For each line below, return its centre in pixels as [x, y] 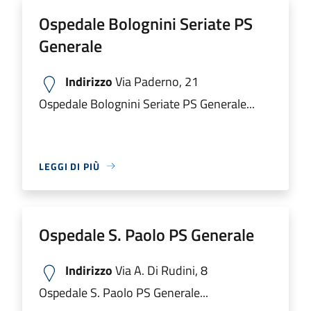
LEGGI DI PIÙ [69, 166]
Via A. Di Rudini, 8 [160, 270]
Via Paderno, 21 [155, 81]
